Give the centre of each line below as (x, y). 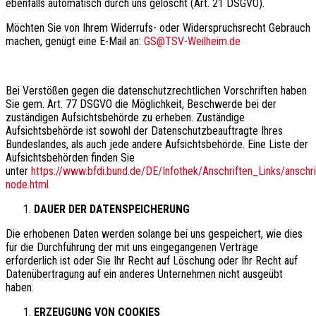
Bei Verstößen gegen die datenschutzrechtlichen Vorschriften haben (156, 90)
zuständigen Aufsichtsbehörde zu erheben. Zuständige (125, 117)
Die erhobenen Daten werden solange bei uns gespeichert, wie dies (154, 233)
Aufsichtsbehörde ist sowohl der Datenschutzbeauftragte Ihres (144, 130)
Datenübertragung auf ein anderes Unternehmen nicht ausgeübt (144, 274)
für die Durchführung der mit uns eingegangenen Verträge (132, 247)
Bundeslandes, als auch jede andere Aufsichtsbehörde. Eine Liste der (157, 144)
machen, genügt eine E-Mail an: (75, 41)
